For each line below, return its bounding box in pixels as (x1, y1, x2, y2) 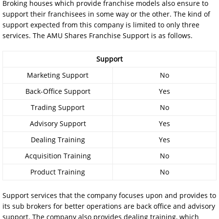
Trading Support (31, 102, 85, 112)
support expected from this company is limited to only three (2, 20, 199, 29)
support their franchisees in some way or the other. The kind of (2, 9, 210, 19)
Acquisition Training (24, 151, 91, 160)
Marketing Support (27, 70, 88, 80)
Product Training (30, 167, 85, 176)
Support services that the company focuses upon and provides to (2, 190, 216, 200)
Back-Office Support (25, 86, 90, 96)
